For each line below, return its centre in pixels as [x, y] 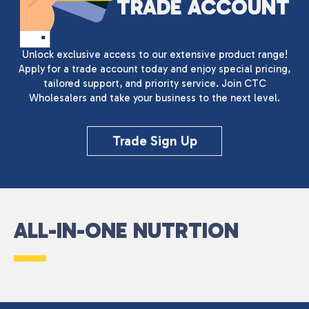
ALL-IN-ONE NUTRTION [126, 231]
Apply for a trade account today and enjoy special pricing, [154, 69]
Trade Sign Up [154, 141]
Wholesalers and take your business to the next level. [154, 98]
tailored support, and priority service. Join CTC [154, 83]
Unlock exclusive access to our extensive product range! [154, 54]
